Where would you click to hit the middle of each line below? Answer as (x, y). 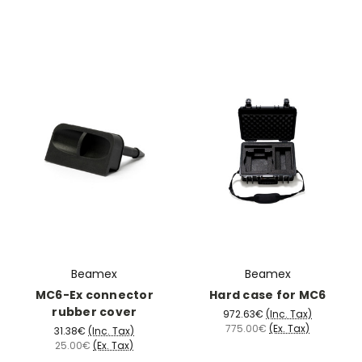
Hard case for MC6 (268, 295)
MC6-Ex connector (94, 295)
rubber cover (95, 311)
